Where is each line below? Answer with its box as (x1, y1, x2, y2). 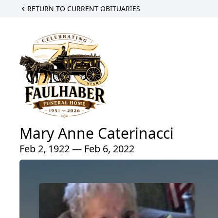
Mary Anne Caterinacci (19, 123, 174, 143)
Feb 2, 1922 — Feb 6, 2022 (19, 142, 134, 155)
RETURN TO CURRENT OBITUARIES (27, 4, 140, 13)
